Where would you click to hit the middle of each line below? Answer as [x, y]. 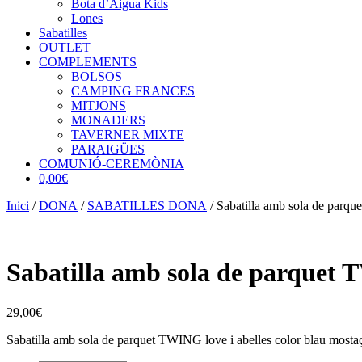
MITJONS [99, 105]
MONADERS [108, 120]
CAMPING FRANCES [133, 91]
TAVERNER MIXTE [128, 135]
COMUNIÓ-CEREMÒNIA [112, 164]
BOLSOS [97, 76]
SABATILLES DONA [147, 206]
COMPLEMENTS [88, 62]
